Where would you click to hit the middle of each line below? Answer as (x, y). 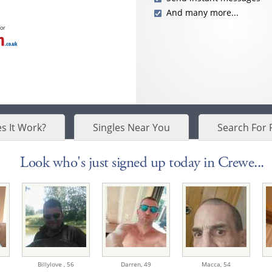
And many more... (202, 12)
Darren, (132, 264)
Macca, (212, 264)
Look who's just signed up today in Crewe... (142, 163)
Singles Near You (132, 128)
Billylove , (52, 264)
